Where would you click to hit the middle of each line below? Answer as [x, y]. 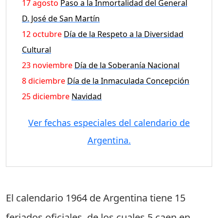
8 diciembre [44, 81]
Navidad [87, 97]
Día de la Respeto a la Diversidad [124, 34]
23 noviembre [47, 65]
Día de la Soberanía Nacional [127, 65]
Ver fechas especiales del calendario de [109, 123]
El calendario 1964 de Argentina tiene [90, 198]
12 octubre [42, 34]
